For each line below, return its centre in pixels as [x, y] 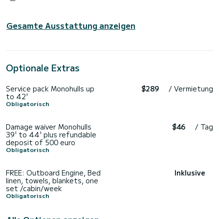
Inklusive [190, 172]
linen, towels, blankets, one [52, 180]
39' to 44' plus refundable [51, 134]
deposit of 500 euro [41, 142]
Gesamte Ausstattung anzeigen [71, 25]
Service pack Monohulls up [50, 88]
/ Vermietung [191, 88]
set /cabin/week [34, 188]
